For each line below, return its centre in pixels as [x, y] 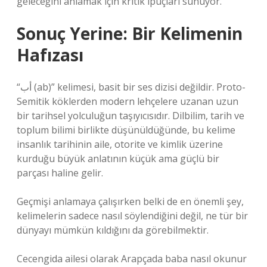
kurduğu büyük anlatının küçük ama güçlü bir [118, 159]
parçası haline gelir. [60, 173]
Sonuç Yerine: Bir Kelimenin [130, 33]
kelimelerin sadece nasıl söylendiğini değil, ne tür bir [132, 216]
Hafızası [50, 55]
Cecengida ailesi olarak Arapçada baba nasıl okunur [132, 259]
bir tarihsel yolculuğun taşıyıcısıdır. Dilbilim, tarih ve [131, 116]
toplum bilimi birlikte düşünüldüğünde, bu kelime [126, 130]
